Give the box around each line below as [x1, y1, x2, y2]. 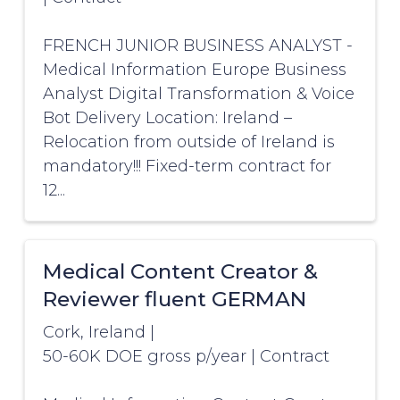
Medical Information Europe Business [42, 60, 346, 80]
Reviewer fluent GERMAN [42, 287, 306, 312]
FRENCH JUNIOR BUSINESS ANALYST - [42, 36, 353, 56]
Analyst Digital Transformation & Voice [42, 84, 354, 104]
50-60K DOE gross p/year [42, 346, 251, 367]
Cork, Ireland [42, 322, 146, 343]
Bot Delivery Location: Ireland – [42, 108, 292, 129]
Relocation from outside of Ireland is [42, 132, 335, 153]
